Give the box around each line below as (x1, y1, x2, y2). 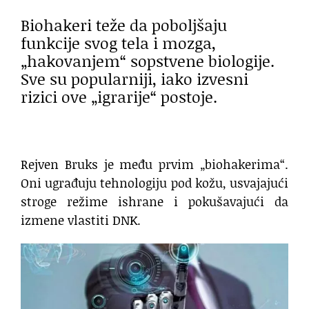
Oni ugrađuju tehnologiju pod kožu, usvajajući (21, 174, 288, 192)
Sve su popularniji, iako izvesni (21, 67, 248, 90)
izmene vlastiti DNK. (21, 211, 141, 230)
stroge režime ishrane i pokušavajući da (21, 192, 288, 211)
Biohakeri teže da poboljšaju (21, 13, 227, 36)
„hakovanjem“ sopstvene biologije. (21, 49, 275, 72)
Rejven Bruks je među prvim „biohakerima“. (21, 155, 288, 174)
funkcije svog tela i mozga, (21, 31, 216, 54)
